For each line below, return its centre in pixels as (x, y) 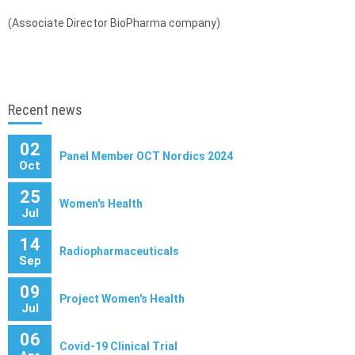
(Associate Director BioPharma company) (114, 23)
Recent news (45, 110)
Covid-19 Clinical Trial (118, 346)
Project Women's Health (122, 299)
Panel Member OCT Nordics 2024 (146, 156)
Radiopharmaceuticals (119, 251)
